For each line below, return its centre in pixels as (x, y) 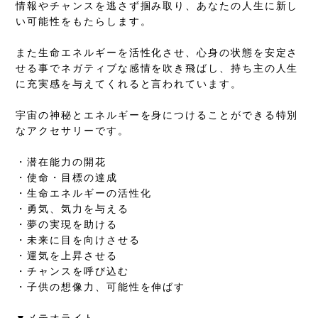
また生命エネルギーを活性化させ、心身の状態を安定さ (157, 53)
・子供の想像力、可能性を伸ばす (101, 287)
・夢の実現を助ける (67, 224)
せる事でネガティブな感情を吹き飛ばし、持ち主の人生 (157, 68)
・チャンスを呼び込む (72, 271)
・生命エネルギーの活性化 (84, 193)
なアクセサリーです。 (72, 131)
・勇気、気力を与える (72, 209)
